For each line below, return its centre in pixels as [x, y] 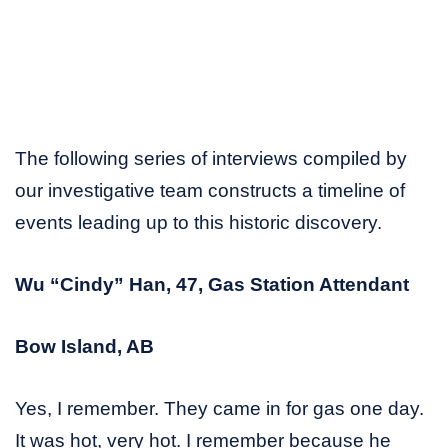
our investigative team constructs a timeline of [210, 190]
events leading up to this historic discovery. [198, 222]
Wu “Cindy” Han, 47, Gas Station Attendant [212, 284]
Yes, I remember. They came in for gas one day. [219, 408]
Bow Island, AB [84, 346]
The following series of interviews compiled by [211, 158]
